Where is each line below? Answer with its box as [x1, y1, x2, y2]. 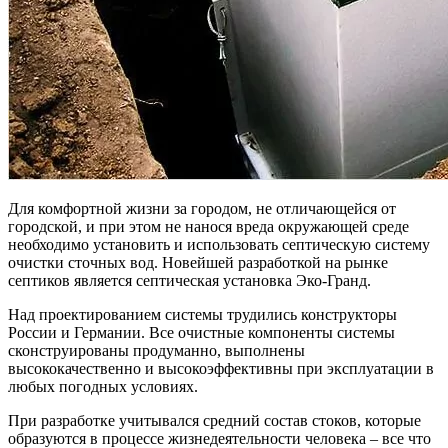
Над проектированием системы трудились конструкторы [8, 305, 397, 323]
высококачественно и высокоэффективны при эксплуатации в [8, 359, 434, 377]
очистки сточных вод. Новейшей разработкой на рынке [8, 253, 388, 271]
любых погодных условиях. [8, 377, 198, 395]
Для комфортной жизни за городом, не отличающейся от [8, 199, 396, 217]
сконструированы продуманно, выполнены [8, 341, 305, 359]
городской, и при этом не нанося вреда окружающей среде [8, 217, 409, 235]
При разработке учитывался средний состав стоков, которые [8, 411, 421, 429]
